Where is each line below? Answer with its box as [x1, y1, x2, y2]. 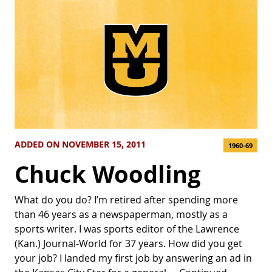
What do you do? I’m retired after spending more [15, 192, 238, 206]
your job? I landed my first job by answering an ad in [15, 251, 252, 265]
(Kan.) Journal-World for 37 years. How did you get [15, 236, 242, 250]
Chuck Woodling [15, 157, 200, 190]
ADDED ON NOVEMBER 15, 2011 [15, 138, 146, 151]
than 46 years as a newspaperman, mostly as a [15, 207, 228, 221]
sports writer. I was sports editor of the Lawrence [15, 222, 239, 236]
